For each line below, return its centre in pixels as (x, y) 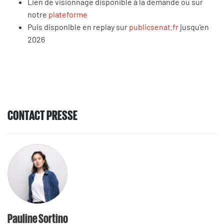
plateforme (68, 14)
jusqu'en (194, 27)
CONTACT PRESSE (42, 114)
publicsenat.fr (154, 27)
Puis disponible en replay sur (78, 27)
